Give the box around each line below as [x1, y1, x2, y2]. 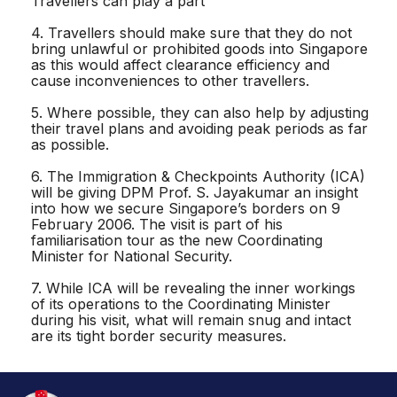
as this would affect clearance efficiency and [31, 55, 330, 74]
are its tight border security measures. [31, 326, 286, 345]
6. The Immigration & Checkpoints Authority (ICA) [31, 167, 365, 185]
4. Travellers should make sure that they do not [31, 23, 352, 42]
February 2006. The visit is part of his [31, 214, 283, 233]
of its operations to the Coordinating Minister [31, 294, 331, 313]
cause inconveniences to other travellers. [31, 71, 309, 90]
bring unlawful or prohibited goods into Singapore [31, 39, 368, 58]
